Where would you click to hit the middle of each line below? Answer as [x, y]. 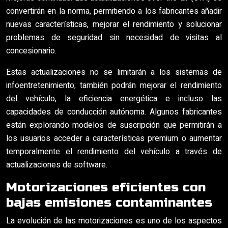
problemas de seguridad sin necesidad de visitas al [114, 38]
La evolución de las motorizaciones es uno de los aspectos [114, 221]
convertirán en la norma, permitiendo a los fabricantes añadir [114, 11]
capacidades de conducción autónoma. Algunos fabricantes [114, 112]
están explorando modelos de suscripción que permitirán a [114, 125]
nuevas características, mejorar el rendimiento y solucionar [114, 24]
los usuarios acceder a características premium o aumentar [114, 138]
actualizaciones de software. [57, 165]
